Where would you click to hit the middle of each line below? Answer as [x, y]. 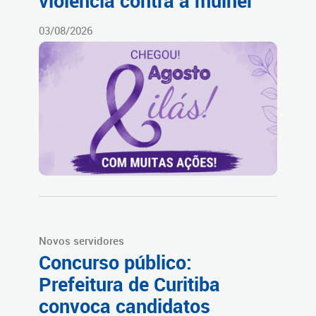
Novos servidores [81, 240]
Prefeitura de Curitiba [129, 284]
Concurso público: [115, 262]
